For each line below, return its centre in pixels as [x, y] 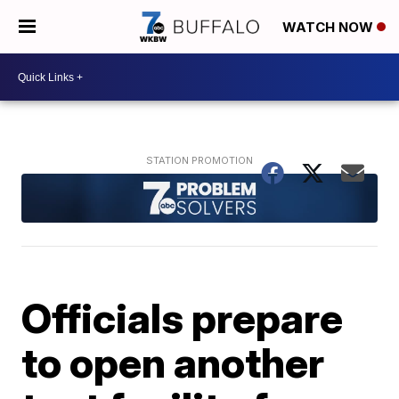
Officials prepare [183, 318]
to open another [173, 362]
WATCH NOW [330, 28]
